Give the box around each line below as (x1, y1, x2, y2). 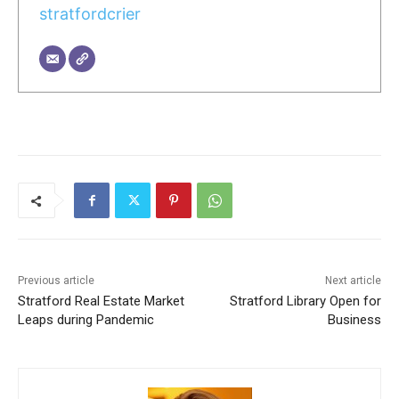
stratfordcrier (38, 4, 141, 23)
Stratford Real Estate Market (18, 293, 184, 310)
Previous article (18, 274, 94, 288)
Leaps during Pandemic (18, 312, 154, 329)
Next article (324, 274, 381, 288)
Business (327, 312, 381, 329)
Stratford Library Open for (229, 293, 381, 310)
